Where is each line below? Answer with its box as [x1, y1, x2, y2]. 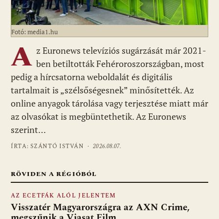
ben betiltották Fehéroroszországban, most [36, 57, 204, 69]
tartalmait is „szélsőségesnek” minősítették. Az [11, 84, 194, 96]
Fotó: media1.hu [11, 27, 58, 36]
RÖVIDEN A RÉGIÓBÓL [11, 169, 97, 179]
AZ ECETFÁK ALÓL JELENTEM [11, 191, 116, 200]
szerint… [11, 123, 46, 135]
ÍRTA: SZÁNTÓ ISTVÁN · [11, 141, 93, 151]
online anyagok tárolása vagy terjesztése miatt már [11, 97, 208, 109]
